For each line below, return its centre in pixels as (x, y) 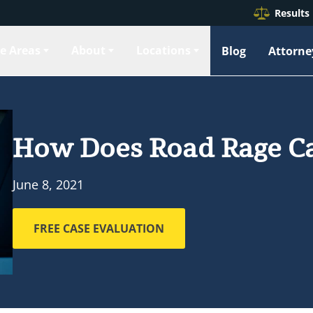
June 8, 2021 (48, 184)
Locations (163, 50)
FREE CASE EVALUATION (99, 228)
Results (292, 13)
